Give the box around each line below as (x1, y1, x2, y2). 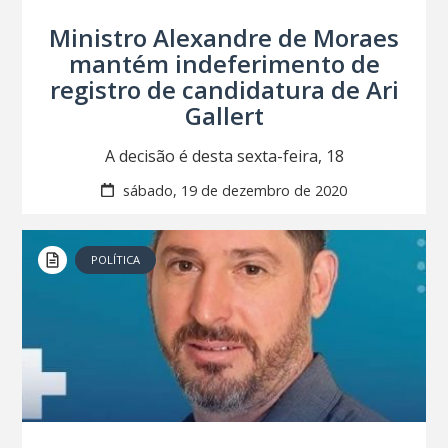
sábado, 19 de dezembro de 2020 (118, 180, 347, 200)
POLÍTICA (91, 251, 141, 267)
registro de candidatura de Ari (49, 73, 399, 107)
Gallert (184, 99, 264, 133)
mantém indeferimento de (68, 47, 380, 81)
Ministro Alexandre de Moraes (49, 21, 399, 55)
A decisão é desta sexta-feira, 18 (104, 145, 344, 168)
